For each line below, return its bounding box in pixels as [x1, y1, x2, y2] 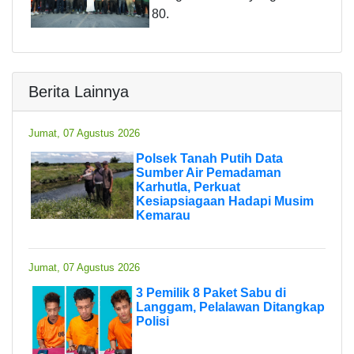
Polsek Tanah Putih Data [136, 151, 283, 165]
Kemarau [136, 208, 190, 222]
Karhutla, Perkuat [136, 179, 240, 194]
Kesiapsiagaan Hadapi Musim [136, 194, 314, 208]
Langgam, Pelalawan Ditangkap [136, 299, 325, 314]
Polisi [136, 314, 169, 328]
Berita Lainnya [28, 82, 129, 100]
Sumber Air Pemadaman [136, 165, 281, 179]
